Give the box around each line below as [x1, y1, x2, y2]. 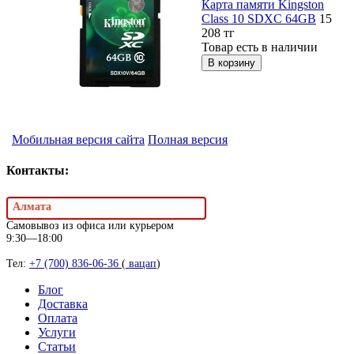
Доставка [38, 296, 88, 311]
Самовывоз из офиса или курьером [6, 219, 174, 232]
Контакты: [6, 163, 69, 177]
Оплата [38, 311, 77, 325]
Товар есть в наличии [201, 40, 318, 54]
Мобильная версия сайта [12, 132, 145, 146]
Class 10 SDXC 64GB [201, 11, 316, 25]
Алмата [13, 200, 51, 213]
